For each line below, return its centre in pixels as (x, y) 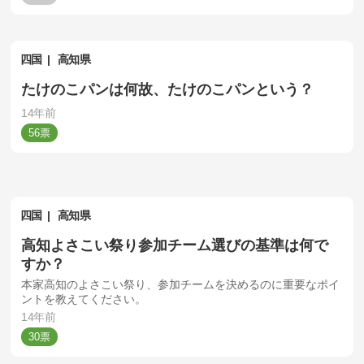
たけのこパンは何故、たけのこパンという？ (168, 89)
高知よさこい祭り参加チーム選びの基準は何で (175, 245)
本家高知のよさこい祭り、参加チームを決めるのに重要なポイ (181, 284)
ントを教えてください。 (84, 299)
